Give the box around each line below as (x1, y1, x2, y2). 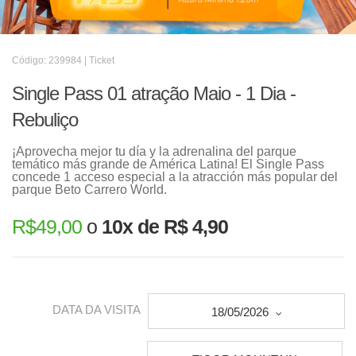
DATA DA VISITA (52, 303, 141, 317)
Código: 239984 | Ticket (12, 55, 114, 66)
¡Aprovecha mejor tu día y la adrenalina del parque (12, 145, 296, 158)
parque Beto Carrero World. (12, 183, 167, 196)
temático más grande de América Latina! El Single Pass (12, 157, 324, 171)
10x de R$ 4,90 (102, 215, 228, 238)
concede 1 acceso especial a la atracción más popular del (12, 170, 338, 184)
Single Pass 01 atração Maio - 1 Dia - (12, 83, 296, 104)
